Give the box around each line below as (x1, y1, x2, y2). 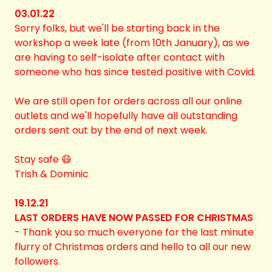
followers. (15, 254, 60, 268)
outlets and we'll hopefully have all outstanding (15, 109, 237, 123)
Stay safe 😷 (15, 152, 72, 166)
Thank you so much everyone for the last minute (22, 225, 254, 239)
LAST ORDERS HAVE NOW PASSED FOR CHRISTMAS (15, 211, 253, 225)
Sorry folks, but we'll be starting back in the (15, 21, 220, 35)
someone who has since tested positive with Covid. (15, 65, 256, 79)
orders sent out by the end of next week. (15, 123, 210, 137)
